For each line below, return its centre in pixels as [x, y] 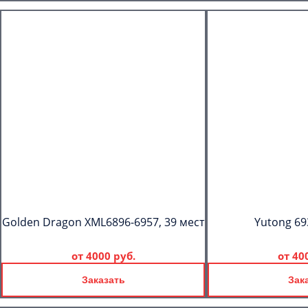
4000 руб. [110, 256]
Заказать [103, 280]
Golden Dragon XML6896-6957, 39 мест [103, 222]
